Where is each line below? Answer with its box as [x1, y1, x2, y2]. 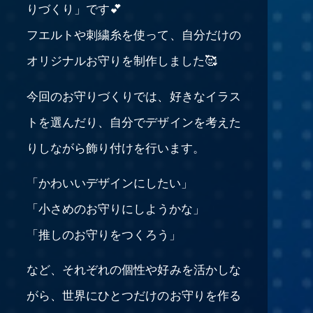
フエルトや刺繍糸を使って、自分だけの [26, 25, 241, 43]
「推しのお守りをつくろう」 [26, 224, 181, 242]
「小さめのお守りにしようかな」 [26, 198, 205, 217]
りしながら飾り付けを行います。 [26, 138, 205, 156]
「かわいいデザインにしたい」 [26, 173, 193, 191]
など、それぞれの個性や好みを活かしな [26, 260, 241, 278]
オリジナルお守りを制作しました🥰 [26, 51, 217, 69]
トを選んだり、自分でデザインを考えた [26, 112, 241, 130]
